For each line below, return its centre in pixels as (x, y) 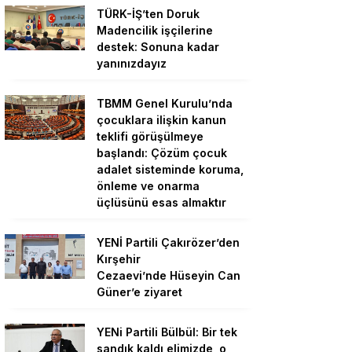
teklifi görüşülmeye (150, 136)
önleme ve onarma (148, 186)
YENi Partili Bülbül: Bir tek (167, 332)
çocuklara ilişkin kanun (161, 120)
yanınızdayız (132, 63)
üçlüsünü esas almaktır (161, 202)
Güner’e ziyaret (139, 292)
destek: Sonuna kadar (158, 47)
